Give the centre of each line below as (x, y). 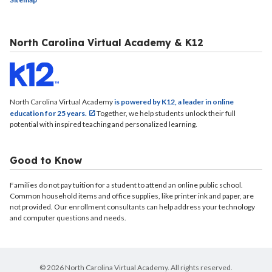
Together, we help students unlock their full (165, 113)
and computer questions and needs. (68, 218)
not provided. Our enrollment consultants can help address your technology (132, 207)
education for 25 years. (48, 113)
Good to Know (46, 160)
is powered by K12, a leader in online (174, 102)
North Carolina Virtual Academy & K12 (107, 42)
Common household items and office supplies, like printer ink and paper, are (132, 196)
